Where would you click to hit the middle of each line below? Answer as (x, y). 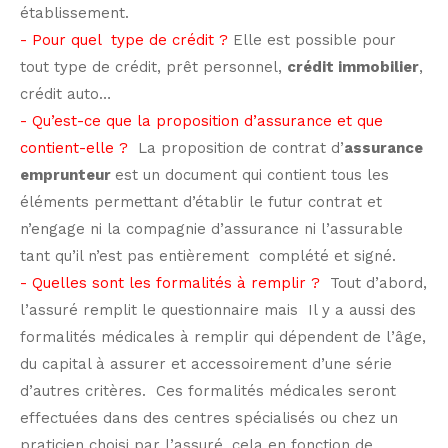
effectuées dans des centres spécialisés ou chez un (209, 417)
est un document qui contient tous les (252, 174)
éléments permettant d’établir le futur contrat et (201, 201)
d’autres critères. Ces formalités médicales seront (208, 390)
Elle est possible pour (312, 39)
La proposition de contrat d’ (236, 147)
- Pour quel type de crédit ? (124, 39)
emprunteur (67, 174)
